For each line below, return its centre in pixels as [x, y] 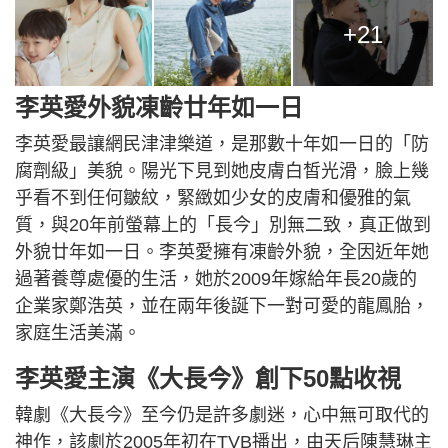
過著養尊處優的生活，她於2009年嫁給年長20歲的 [216, 279]
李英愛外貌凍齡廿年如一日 [159, 108]
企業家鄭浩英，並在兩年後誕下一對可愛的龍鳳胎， [222, 306]
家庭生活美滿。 [78, 333]
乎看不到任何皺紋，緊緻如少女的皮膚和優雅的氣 [213, 198]
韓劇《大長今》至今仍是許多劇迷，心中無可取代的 [222, 415]
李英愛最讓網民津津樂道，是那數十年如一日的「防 [222, 144]
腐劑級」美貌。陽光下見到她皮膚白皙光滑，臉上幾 [222, 171]
